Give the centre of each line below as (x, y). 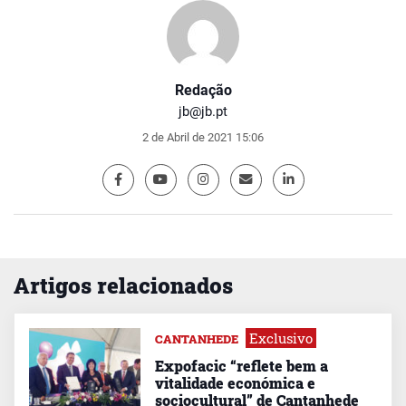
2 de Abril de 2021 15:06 (203, 137)
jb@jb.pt (203, 111)
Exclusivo (280, 338)
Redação (203, 90)
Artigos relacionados (123, 285)
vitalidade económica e (235, 382)
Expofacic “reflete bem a (241, 365)
